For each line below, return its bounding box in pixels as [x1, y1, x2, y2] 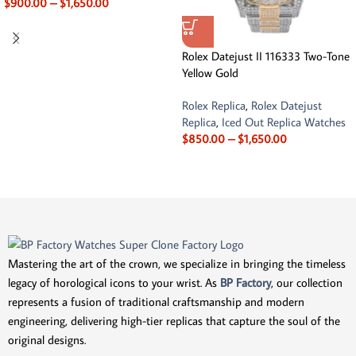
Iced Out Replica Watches [222, 114, 346, 130]
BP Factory [220, 274, 271, 290]
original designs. [8, 331, 86, 347]
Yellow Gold [182, 65, 238, 81]
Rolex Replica [182, 98, 246, 114]
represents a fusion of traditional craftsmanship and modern [8, 293, 304, 309]
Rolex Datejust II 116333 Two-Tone [182, 48, 350, 64]
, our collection [271, 274, 342, 290]
